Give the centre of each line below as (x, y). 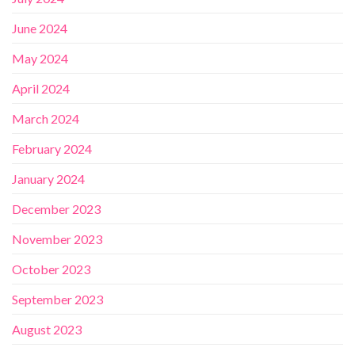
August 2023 (47, 330)
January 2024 (48, 179)
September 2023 (57, 300)
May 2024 (40, 59)
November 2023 (57, 239)
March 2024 (46, 119)
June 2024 (40, 29)
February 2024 (52, 149)
